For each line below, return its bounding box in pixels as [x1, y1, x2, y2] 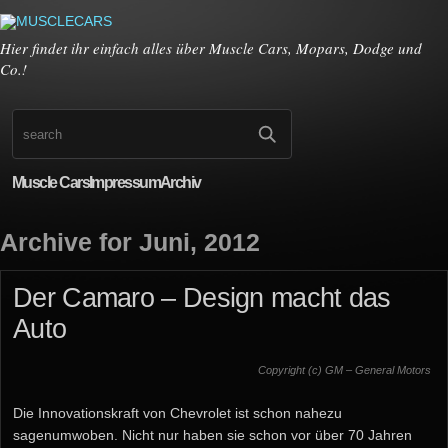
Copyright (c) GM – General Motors [258, 364, 431, 376]
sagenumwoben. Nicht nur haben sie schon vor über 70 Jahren [13, 427, 412, 443]
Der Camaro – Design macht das [13, 283, 391, 313]
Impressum [88, 174, 161, 191]
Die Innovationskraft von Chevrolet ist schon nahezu [13, 405, 342, 421]
